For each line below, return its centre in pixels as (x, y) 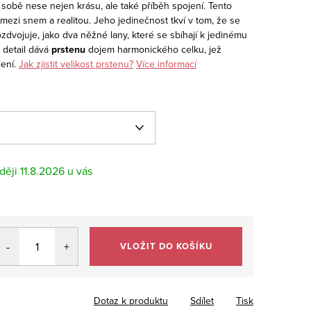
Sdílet (202, 300)
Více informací (166, 64)
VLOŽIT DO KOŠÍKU (166, 246)
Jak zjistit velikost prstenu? (76, 64)
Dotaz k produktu (131, 300)
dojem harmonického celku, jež (155, 49)
